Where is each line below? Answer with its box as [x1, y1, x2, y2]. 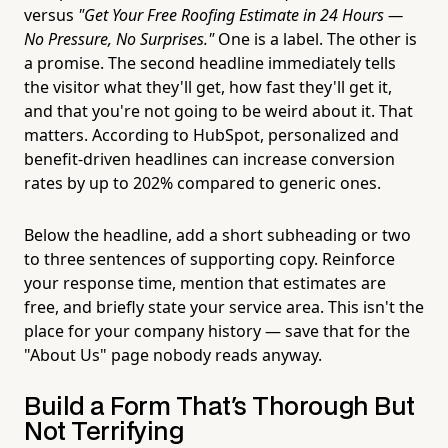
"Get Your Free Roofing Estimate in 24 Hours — [78, 3, 403, 26]
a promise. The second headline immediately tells [24, 51, 396, 74]
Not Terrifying [24, 420, 184, 444]
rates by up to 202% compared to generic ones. [24, 171, 381, 194]
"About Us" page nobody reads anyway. [24, 343, 322, 366]
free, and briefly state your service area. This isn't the [24, 295, 424, 318]
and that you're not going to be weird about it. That [24, 99, 413, 122]
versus [24, 3, 78, 26]
